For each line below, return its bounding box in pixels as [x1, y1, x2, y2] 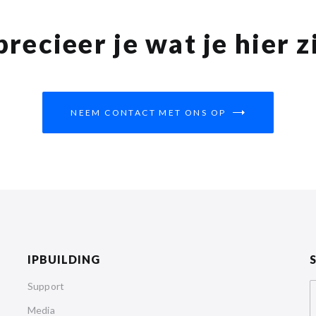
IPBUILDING [28, 252, 100, 266]
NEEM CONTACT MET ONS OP [71, 107, 226, 118]
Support [28, 279, 64, 292]
